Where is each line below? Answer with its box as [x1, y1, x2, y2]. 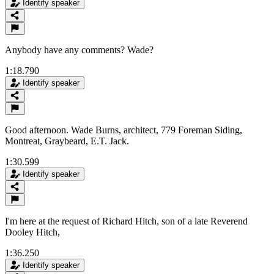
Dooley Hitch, [5, 226, 60, 237]
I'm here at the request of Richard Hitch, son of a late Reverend [5, 215, 248, 226]
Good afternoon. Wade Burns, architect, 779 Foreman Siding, [5, 124, 242, 135]
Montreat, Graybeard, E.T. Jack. [5, 135, 129, 146]
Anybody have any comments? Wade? [5, 44, 154, 55]
